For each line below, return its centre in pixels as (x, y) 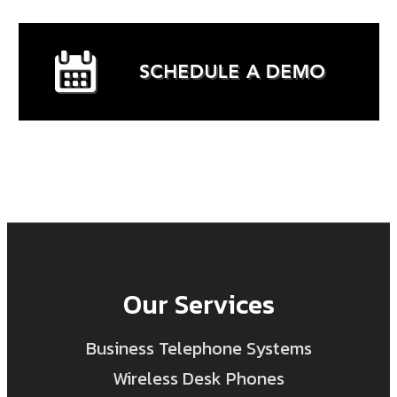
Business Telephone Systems (198, 349)
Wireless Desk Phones (198, 379)
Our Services (198, 305)
